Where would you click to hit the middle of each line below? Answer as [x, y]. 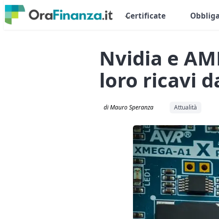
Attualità [186, 107]
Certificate [145, 16]
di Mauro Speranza [129, 107]
